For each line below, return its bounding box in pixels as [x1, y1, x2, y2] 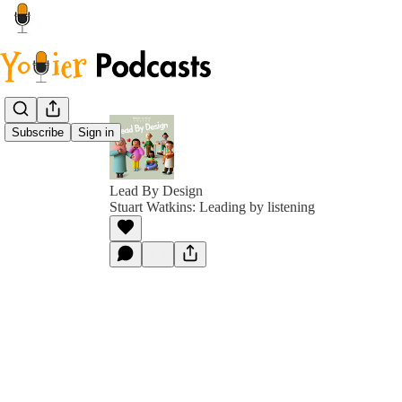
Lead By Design [109, 183, 203, 198]
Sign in [78, 126, 114, 140]
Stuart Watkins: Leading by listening [109, 199, 315, 214]
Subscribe [12, 126, 64, 140]
